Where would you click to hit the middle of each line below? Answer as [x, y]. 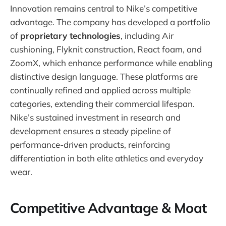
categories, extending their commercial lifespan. [102, 103]
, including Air [147, 35]
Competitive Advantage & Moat [108, 208]
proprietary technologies [70, 35]
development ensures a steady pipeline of [91, 131]
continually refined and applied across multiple [100, 90]
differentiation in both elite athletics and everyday [107, 158]
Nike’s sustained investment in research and [95, 117]
